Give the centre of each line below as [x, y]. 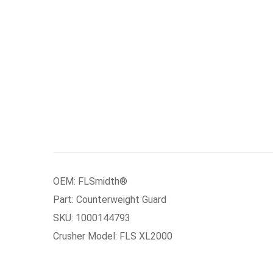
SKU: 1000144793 [92, 218]
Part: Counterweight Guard [110, 200]
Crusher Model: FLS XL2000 [113, 236]
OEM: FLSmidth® [90, 181]
